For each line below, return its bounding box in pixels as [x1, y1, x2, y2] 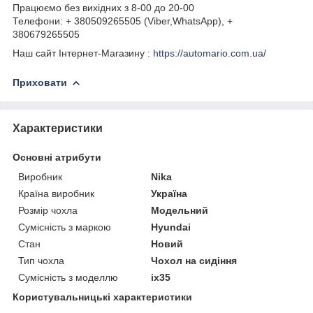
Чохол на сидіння [151, 254, 238, 266]
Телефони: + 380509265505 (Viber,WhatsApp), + [13, 15, 233, 27]
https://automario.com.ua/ [153, 47, 266, 59]
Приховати [13, 76, 67, 88]
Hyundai [151, 221, 191, 233]
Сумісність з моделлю [18, 271, 118, 283]
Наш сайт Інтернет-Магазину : [13, 47, 153, 59]
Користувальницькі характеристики [13, 291, 192, 303]
